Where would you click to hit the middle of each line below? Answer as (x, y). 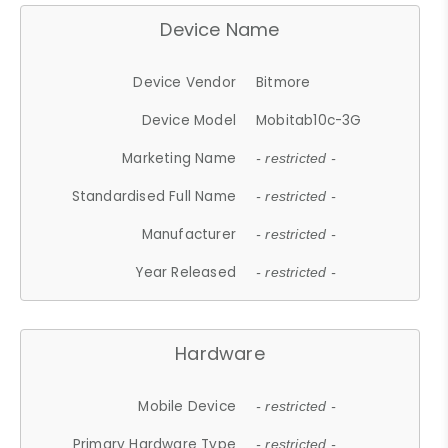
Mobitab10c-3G (309, 120)
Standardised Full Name (154, 196)
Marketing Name (179, 158)
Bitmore (283, 82)
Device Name (220, 29)
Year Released (186, 272)
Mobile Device (187, 406)
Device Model (189, 120)
